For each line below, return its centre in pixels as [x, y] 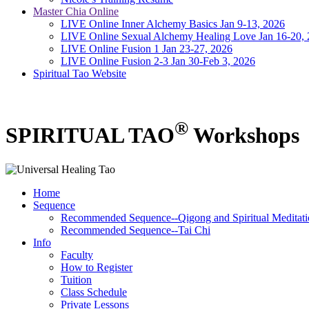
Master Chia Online [76, 11]
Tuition [76, 279]
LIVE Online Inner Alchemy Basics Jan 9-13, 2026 [173, 24]
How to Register [97, 267]
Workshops [244, 136]
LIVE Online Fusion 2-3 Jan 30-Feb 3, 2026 [158, 61]
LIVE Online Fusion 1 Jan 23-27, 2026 [147, 49]
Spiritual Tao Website [80, 73]
